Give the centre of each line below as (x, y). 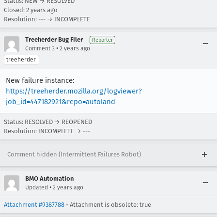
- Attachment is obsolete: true (108, 204)
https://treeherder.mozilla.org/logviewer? (74, 91)
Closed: (15, 10)
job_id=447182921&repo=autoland (61, 101)
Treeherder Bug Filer (54, 39)
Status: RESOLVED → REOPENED (48, 122)
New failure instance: (40, 80)
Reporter (102, 40)
